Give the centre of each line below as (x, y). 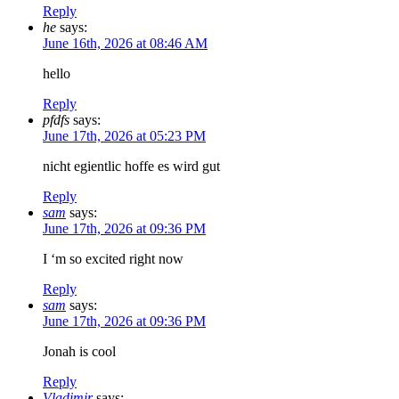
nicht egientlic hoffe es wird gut (131, 167)
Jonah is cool (79, 352)
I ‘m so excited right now (113, 259)
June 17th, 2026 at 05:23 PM (124, 136)
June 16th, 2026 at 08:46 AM (125, 44)
